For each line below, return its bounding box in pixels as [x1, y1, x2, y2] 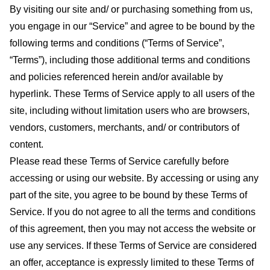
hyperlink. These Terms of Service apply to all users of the [10, 89, 255, 99]
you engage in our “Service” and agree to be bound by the [10, 21, 255, 31]
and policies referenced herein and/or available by [10, 72, 223, 82]
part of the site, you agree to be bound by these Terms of [10, 190, 247, 200]
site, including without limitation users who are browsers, [10, 105, 250, 116]
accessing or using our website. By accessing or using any [10, 173, 259, 183]
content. [10, 139, 43, 149]
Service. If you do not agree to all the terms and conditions [10, 207, 256, 217]
